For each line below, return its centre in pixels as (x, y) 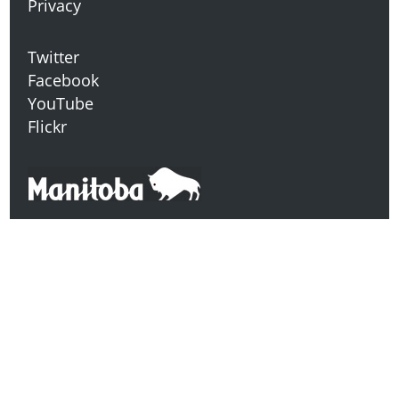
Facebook (64, 81)
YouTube (61, 104)
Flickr (48, 127)
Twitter (54, 57)
